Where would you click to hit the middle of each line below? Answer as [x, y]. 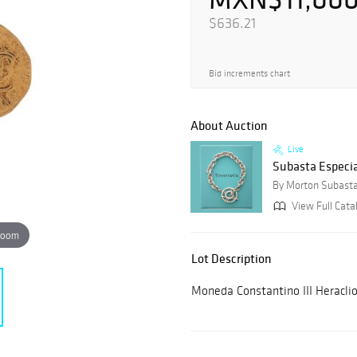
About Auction [229, 126]
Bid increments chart [249, 73]
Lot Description [231, 259]
